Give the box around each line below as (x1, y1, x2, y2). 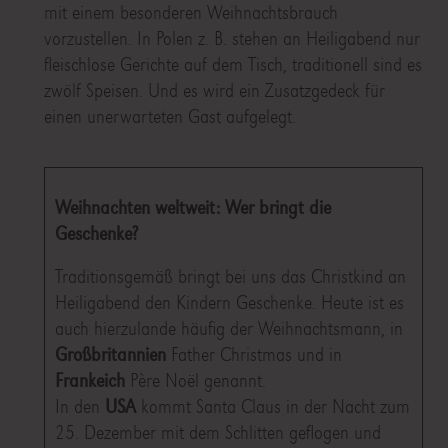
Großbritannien (54, 343, 166, 367)
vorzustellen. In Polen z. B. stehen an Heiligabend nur (43, 27, 420, 51)
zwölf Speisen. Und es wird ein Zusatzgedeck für (43, 79, 385, 103)
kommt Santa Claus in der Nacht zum (135, 395, 410, 419)
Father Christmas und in (165, 343, 342, 367)
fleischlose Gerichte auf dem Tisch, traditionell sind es (43, 53, 422, 77)
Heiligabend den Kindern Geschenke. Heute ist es (54, 291, 404, 315)
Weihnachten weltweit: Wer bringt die (54, 196, 331, 220)
